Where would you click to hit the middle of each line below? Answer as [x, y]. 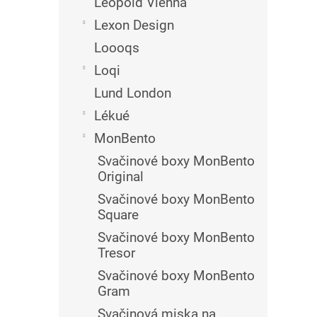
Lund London [133, 93]
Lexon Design [134, 25]
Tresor [116, 253]
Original [121, 177]
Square [118, 215]
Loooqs [117, 48]
